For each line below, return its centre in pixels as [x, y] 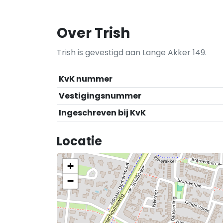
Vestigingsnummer [100, 96]
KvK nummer [86, 79]
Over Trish [93, 33]
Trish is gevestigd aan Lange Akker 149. [132, 53]
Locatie [79, 141]
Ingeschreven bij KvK [102, 113]
